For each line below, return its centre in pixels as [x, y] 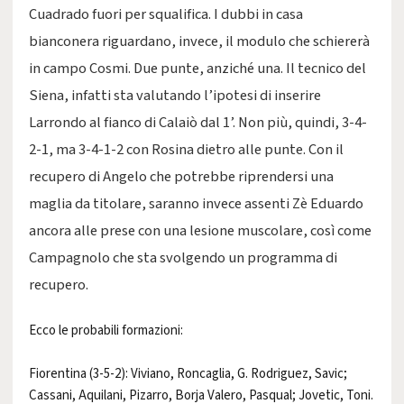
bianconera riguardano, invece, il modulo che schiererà [199, 41]
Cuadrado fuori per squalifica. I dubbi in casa [166, 14]
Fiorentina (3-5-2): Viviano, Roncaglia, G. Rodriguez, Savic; [188, 374]
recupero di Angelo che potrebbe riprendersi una [181, 177]
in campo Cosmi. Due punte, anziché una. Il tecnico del [197, 69]
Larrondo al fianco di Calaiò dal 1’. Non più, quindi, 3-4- [198, 123]
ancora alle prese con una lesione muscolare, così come [200, 231]
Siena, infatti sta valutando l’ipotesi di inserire [175, 96]
